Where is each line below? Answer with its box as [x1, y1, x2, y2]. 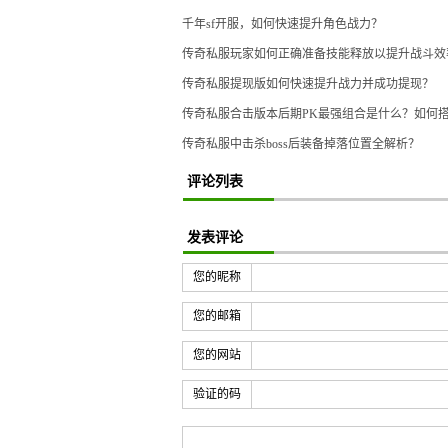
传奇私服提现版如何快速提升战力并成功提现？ [182, 76, 434, 91]
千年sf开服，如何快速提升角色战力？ [182, 16, 383, 31]
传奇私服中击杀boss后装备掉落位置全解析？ [182, 136, 420, 151]
